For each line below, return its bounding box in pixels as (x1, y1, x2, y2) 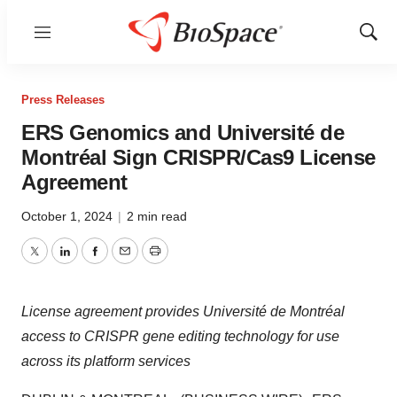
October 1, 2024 (21, 209, 116, 223)
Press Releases (21, 93, 105, 106)
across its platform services (21, 354, 191, 369)
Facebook (93, 253, 157, 269)
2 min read (127, 209, 187, 223)
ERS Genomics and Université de (21, 121, 344, 144)
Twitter (33, 253, 75, 269)
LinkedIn (63, 253, 118, 269)
